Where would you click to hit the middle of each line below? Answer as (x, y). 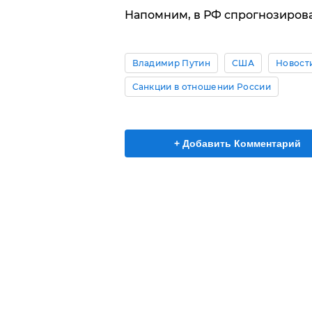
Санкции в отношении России (201, 86)
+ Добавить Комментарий (237, 143)
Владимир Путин (171, 63)
